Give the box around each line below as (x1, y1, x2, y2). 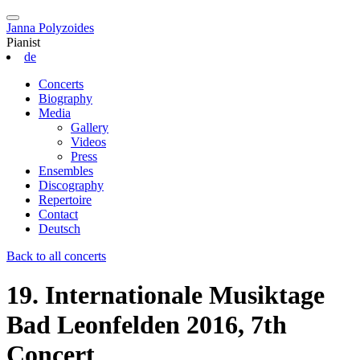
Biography (39, 92, 92, 105)
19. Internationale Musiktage (6, 280, 325, 310)
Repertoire (39, 193, 92, 207)
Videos (71, 135, 106, 149)
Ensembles (39, 164, 93, 178)
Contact (39, 207, 78, 221)
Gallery (71, 121, 108, 134)
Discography (39, 178, 104, 192)
